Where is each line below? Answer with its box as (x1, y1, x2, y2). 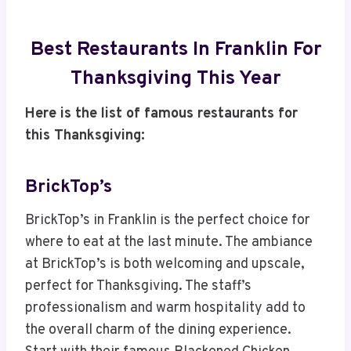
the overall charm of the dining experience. (25, 321, 291, 340)
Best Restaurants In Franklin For (30, 37, 321, 63)
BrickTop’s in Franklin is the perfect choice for (25, 212, 310, 230)
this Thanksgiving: (25, 127, 145, 146)
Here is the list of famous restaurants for (25, 105, 298, 124)
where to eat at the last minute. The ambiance (25, 233, 313, 252)
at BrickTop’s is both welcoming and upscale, (25, 255, 305, 274)
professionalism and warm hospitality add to (25, 299, 306, 318)
